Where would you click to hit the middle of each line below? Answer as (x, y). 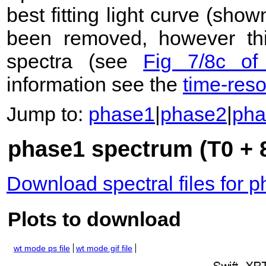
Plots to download (94, 219)
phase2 (194, 114)
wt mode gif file (104, 248)
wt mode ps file (42, 248)
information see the (95, 85)
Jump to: (47, 114)
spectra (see (75, 61)
